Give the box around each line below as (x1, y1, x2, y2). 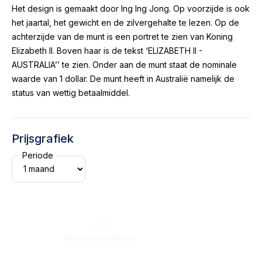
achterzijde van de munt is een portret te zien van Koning (12, 31, 233, 42)
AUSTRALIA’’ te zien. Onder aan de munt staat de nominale (12, 59, 237, 70)
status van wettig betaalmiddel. (12, 87, 130, 98)
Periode (22, 150, 53, 161)
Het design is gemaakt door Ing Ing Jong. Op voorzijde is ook (12, 3, 250, 13)
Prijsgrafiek (12, 131, 74, 146)
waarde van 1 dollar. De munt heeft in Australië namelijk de (12, 73, 235, 84)
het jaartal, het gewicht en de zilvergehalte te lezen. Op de (12, 17, 239, 27)
